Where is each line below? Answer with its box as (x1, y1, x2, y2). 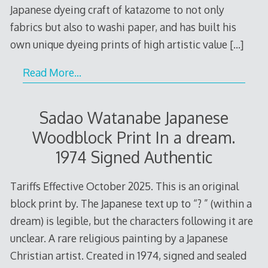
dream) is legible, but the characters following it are (10, 214, 253, 228)
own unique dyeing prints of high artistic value (10, 38, 230, 51)
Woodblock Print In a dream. (32, 127, 236, 148)
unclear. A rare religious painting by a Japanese (10, 232, 228, 245)
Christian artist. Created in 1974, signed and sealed (10, 249, 246, 263)
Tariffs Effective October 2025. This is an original (10, 179, 239, 193)
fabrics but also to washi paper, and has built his (10, 20, 236, 34)
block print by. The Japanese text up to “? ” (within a (10, 197, 252, 211)
